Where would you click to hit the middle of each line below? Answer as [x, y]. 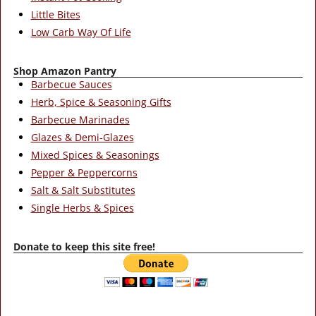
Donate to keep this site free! [84, 247]
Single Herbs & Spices [82, 208]
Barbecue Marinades [80, 120]
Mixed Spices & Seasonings [95, 155]
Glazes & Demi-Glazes [82, 138]
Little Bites [55, 14]
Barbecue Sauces [71, 85]
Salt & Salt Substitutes [83, 190]
